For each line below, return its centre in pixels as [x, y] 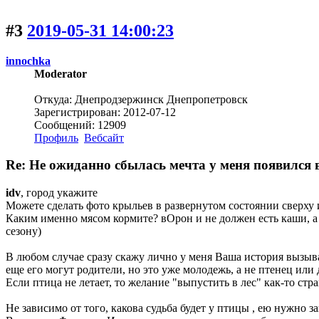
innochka [28, 61]
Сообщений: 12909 [80, 125]
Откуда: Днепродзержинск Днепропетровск [141, 99]
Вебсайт [104, 137]
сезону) [23, 231]
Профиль [56, 137]
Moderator [61, 73]
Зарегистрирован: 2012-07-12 [105, 112]
